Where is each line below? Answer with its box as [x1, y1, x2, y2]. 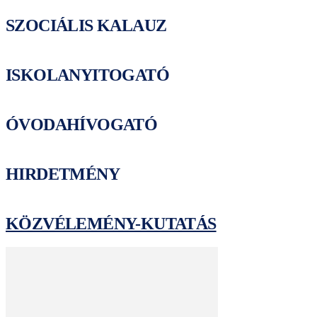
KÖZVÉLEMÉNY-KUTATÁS [6, 214, 217, 234]
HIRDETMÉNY [6, 165, 120, 184]
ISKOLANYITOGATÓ [6, 66, 169, 85]
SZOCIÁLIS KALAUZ [6, 16, 167, 35]
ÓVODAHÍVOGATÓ [6, 115, 158, 134]
